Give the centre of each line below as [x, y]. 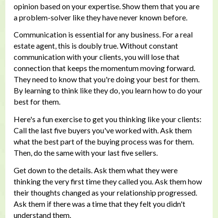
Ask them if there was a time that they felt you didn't [99, 203]
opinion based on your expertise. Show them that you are [106, 6]
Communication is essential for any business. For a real [103, 35]
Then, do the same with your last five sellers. [85, 153]
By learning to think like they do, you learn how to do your [108, 91]
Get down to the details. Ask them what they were [95, 170]
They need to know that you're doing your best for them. [106, 79]
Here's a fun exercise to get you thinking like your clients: [107, 119]
